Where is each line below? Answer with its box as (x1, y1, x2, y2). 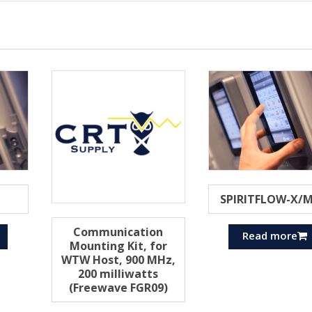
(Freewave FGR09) (68, 280, 168, 296)
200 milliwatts (78, 266, 159, 282)
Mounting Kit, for (69, 238, 167, 254)
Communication (73, 224, 164, 240)
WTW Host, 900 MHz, (61, 252, 175, 268)
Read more (242, 228, 298, 242)
